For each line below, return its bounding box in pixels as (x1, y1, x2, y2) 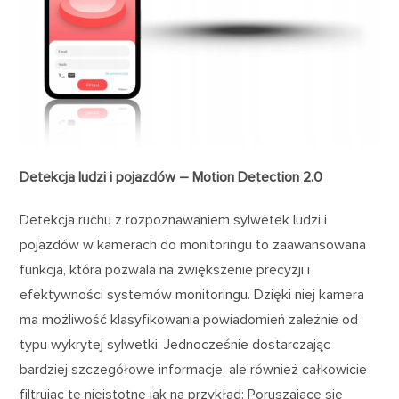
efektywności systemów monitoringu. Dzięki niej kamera (20, 285, 365, 304)
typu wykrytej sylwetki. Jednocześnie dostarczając (20, 335, 331, 354)
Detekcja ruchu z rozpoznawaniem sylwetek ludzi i (20, 210, 328, 229)
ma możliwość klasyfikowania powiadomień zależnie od (20, 310, 359, 329)
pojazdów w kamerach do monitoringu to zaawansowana (20, 235, 367, 254)
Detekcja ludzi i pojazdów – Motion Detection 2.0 (20, 167, 323, 186)
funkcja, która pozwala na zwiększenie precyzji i (20, 260, 311, 279)
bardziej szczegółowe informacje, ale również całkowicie (20, 360, 368, 379)
